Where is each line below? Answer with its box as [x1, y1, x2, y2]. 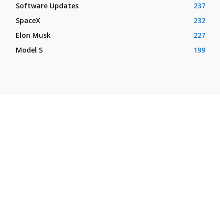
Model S [16, 45, 43, 55]
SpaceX [16, 15, 40, 25]
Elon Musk [16, 30, 51, 40]
